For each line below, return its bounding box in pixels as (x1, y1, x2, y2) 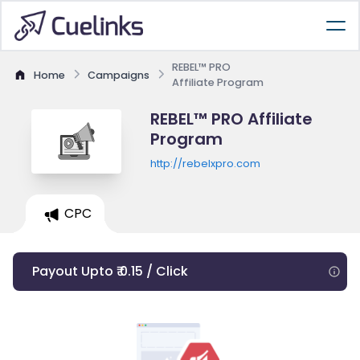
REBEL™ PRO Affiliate (149, 108, 313, 130)
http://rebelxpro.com (149, 157, 260, 170)
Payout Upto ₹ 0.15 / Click (32, 262, 188, 280)
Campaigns (88, 67, 149, 82)
